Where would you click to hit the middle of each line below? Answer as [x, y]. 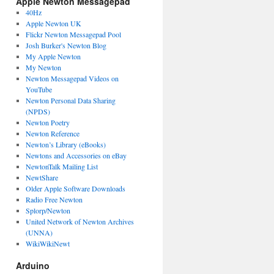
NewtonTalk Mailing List [61, 166]
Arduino [33, 265]
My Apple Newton [53, 56]
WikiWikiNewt [47, 243]
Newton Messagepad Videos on [72, 78]
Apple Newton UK [53, 23]
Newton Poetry [47, 122]
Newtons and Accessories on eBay [76, 155]
